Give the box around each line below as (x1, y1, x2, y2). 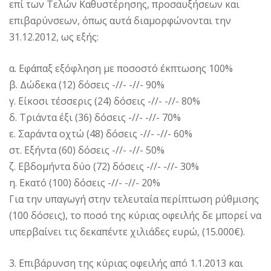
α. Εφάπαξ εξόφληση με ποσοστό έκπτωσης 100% (9, 61, 233, 75)
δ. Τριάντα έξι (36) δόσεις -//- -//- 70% (9, 110, 181, 124)
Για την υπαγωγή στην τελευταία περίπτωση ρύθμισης (9, 192, 259, 206)
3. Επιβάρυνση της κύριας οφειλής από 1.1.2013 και (9, 256, 243, 270)
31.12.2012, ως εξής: (9, 30, 99, 44)
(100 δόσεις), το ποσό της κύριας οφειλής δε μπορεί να (9, 208, 261, 222)
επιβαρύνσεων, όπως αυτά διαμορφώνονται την (9, 13, 231, 27)
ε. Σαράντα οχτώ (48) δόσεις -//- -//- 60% (9, 126, 192, 140)
